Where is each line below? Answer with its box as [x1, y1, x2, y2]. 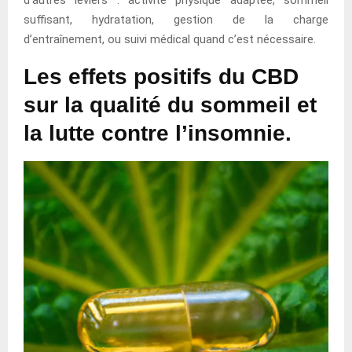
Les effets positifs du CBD [24, 64, 299, 89]
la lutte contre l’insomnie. [24, 120, 291, 145]
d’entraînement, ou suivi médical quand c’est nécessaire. [24, 31, 316, 46]
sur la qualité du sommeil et [24, 92, 317, 117]
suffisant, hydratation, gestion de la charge [24, 12, 328, 27]
